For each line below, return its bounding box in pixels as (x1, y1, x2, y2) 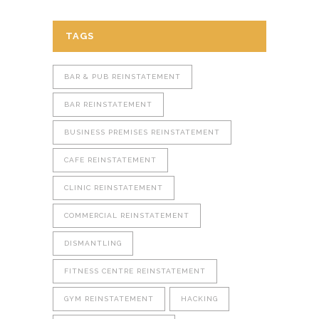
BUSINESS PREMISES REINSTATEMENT (64, 127, 220, 136)
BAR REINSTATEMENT (64, 100, 152, 108)
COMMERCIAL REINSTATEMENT (64, 211, 189, 219)
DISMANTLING (64, 239, 122, 247)
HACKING (181, 294, 218, 303)
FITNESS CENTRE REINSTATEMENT (64, 266, 206, 275)
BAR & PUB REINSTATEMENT (64, 72, 181, 80)
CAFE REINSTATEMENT (64, 155, 157, 164)
